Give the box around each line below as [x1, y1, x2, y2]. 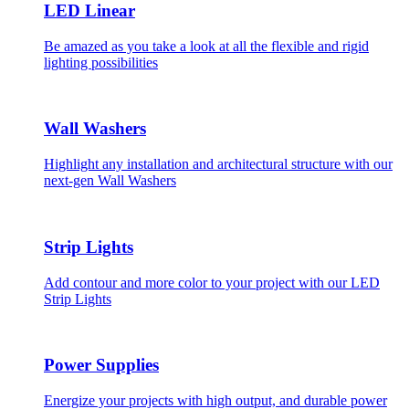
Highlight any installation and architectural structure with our [44, 156, 393, 173]
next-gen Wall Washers [44, 173, 176, 189]
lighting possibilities [44, 54, 158, 70]
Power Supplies [44, 355, 159, 375]
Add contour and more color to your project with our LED [44, 274, 380, 290]
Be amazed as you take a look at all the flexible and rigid [44, 37, 369, 54]
